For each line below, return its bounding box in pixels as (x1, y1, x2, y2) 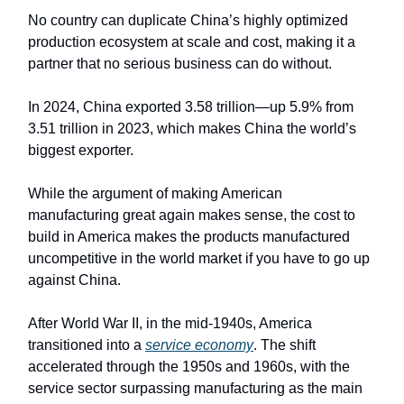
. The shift (253, 336, 316, 353)
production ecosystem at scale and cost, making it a (28, 33, 355, 50)
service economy (145, 336, 253, 353)
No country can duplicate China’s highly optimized (28, 12, 348, 28)
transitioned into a (28, 336, 145, 353)
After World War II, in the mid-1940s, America (28, 315, 312, 331)
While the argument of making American (28, 185, 282, 201)
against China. (28, 271, 124, 288)
